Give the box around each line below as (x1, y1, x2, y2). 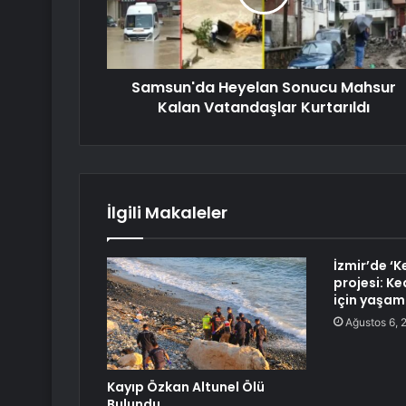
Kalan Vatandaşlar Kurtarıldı (157, 97, 370, 119)
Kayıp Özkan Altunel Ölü (107, 378, 265, 397)
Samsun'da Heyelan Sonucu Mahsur (130, 77, 396, 99)
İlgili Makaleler (107, 201, 227, 225)
